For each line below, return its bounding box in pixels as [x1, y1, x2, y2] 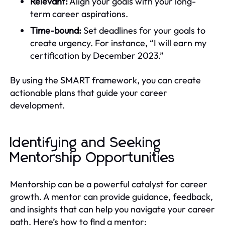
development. [10, 99, 65, 111]
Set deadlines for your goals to [81, 24, 205, 36]
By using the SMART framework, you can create [10, 74, 201, 86]
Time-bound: [30, 24, 81, 36]
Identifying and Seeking [10, 136, 161, 150]
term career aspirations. [30, 8, 128, 20]
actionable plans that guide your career [10, 86, 167, 98]
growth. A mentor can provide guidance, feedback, [10, 190, 213, 202]
